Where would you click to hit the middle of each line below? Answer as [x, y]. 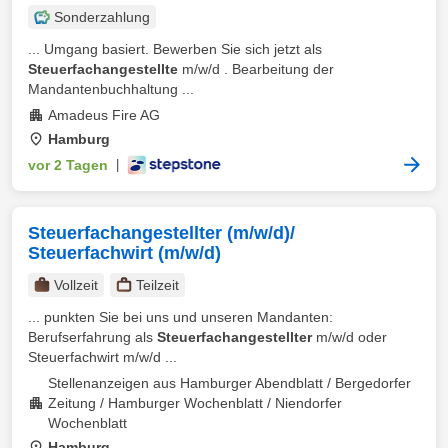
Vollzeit [76, 285]
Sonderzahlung [102, 17]
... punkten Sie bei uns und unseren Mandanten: [180, 317]
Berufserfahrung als [92, 337]
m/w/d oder [349, 337]
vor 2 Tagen [68, 165]
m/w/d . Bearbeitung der [256, 69]
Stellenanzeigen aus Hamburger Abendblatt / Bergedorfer [229, 383]
